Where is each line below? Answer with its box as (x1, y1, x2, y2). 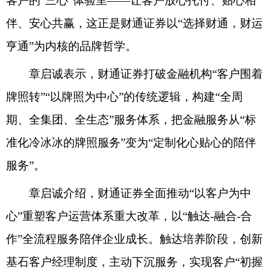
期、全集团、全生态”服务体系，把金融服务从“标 (6, 113, 256, 126)
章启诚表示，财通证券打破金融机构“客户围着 (6, 67, 263, 80)
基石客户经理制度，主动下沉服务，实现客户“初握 (6, 255, 263, 268)
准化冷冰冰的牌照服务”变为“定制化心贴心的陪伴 (6, 136, 256, 149)
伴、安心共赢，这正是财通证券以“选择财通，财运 (6, 16, 263, 30)
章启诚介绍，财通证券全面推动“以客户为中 (6, 186, 251, 199)
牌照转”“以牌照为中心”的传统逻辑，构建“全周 (6, 90, 243, 103)
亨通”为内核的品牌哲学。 (6, 39, 137, 52)
